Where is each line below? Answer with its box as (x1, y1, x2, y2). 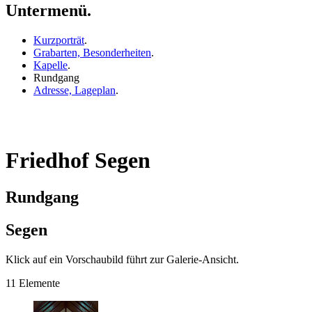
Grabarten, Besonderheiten (33, 46, 151, 58)
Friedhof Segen (6, 148, 150, 173)
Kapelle (33, 58, 68, 71)
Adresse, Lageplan (33, 84, 116, 96)
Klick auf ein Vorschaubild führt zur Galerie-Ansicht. (6, 253, 239, 266)
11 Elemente (6, 277, 60, 290)
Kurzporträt (33, 33, 84, 46)
